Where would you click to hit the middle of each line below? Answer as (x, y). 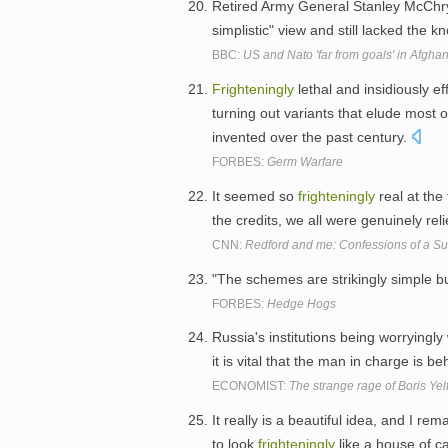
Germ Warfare (305, 161)
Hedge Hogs (301, 303)
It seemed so (255, 195)
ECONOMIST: (250, 386)
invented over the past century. (311, 136)
